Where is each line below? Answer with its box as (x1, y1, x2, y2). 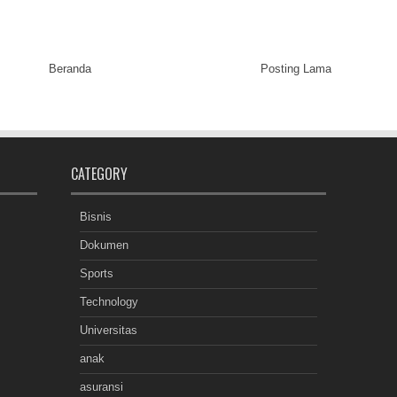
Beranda (49, 61, 91, 75)
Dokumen (79, 237, 128, 252)
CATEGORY (70, 162, 128, 184)
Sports (79, 266, 113, 280)
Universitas (79, 323, 137, 337)
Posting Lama (261, 61, 331, 75)
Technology (79, 294, 138, 308)
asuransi (79, 379, 123, 393)
